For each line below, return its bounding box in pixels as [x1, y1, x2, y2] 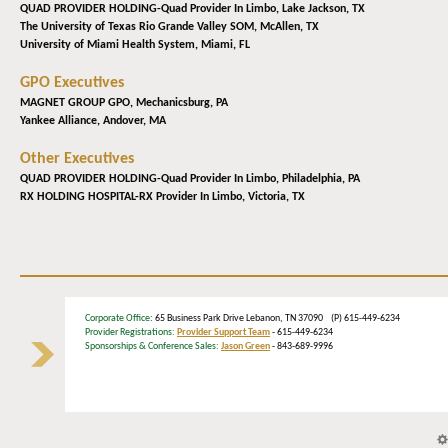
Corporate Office [85, 313, 150, 325]
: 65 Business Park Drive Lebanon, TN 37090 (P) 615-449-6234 [150, 313, 408, 325]
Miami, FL [201, 39, 250, 52]
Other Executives [20, 151, 134, 168]
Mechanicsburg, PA [136, 97, 228, 110]
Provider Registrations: [85, 327, 175, 339]
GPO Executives [20, 75, 124, 92]
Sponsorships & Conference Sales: [85, 341, 219, 353]
